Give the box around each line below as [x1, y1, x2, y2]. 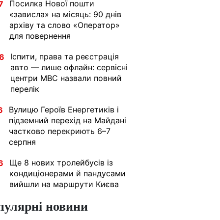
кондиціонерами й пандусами [9, 168, 126, 178]
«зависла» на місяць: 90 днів [9, 9, 121, 19]
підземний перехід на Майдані [9, 115, 126, 125]
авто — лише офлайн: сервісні [10, 62, 128, 72]
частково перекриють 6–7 [9, 126, 110, 136]
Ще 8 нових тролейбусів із [9, 158, 113, 167]
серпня [9, 137, 36, 147]
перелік [10, 84, 39, 94]
